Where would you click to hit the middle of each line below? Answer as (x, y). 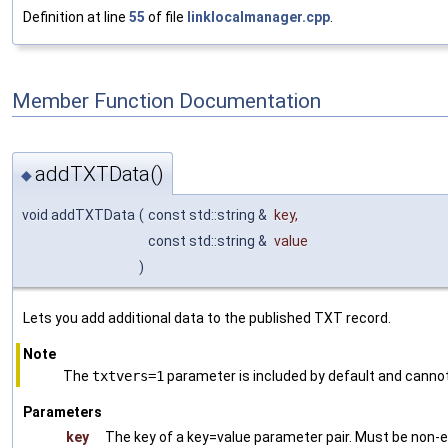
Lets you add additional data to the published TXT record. (207, 317)
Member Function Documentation (166, 100)
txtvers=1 (128, 375)
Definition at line (76, 17)
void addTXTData (78, 214)
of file (166, 17)
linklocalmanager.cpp (258, 17)
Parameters (62, 411)
